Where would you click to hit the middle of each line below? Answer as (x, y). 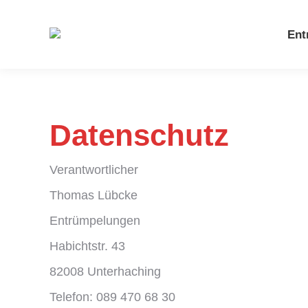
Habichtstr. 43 (87, 246)
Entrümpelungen (95, 221)
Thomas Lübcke (93, 195)
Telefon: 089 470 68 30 (112, 297)
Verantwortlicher (94, 170)
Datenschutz (139, 135)
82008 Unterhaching (105, 272)
